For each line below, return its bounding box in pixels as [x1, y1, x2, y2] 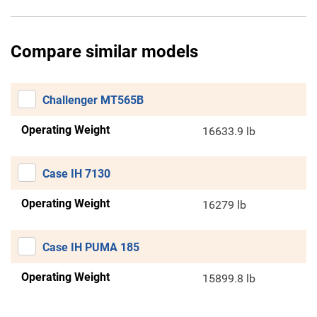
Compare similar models [11, 42, 198, 62]
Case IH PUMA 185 [42, 241, 139, 255]
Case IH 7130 [42, 167, 110, 181]
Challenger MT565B [42, 93, 144, 108]
